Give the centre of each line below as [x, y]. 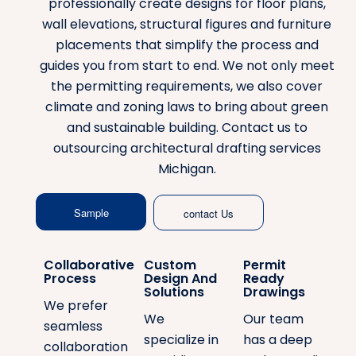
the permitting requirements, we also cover [187, 87]
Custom [170, 265]
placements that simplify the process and [187, 45]
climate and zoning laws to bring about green [187, 107]
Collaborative [89, 265]
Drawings [275, 292]
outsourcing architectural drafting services [187, 149]
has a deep [278, 340]
